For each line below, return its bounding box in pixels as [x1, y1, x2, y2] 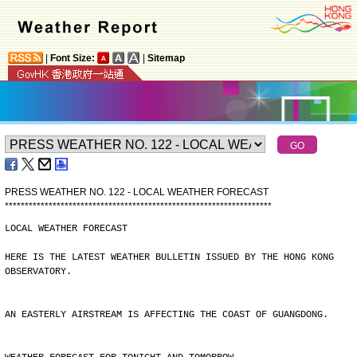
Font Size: [50, 53, 95, 64]
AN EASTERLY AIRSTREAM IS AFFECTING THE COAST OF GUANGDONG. [5, 309, 328, 320]
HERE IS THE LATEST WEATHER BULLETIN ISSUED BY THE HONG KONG [5, 252, 334, 263]
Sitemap [147, 53, 185, 64]
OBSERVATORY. [5, 266, 72, 277]
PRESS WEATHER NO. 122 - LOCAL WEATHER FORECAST [5, 186, 269, 198]
